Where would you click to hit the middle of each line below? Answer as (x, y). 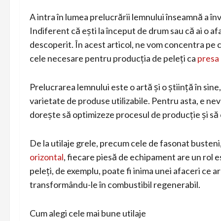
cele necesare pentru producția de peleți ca (113, 58)
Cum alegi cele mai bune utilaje (88, 213)
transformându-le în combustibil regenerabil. (115, 184)
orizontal (47, 157)
